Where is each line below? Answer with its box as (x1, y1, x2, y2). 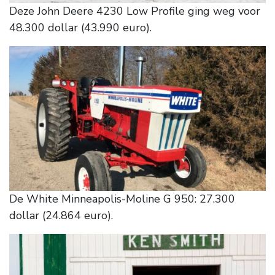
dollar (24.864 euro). (9, 207, 113, 223)
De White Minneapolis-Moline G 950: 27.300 (9, 191, 235, 206)
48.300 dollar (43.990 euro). (9, 20, 152, 35)
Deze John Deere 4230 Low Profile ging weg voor (9, 3, 260, 18)
